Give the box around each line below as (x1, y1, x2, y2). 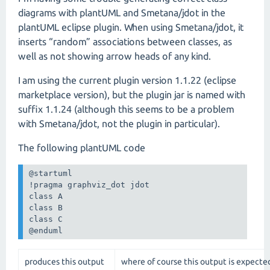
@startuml (29, 169, 73, 178)
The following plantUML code (18, 142, 145, 153)
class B (29, 203, 63, 213)
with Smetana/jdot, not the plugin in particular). (18, 118, 220, 129)
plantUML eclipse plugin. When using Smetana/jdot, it (18, 22, 243, 33)
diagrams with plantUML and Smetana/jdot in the (18, 7, 225, 18)
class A (29, 192, 63, 201)
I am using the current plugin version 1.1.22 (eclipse (18, 75, 236, 86)
